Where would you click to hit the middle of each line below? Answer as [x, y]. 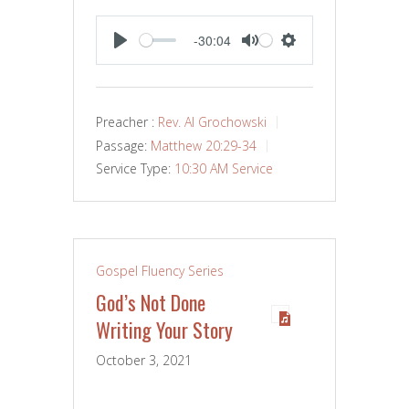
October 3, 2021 [144, 360]
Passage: [121, 145]
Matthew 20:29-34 [204, 145]
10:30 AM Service [224, 168]
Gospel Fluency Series [160, 271]
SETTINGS [326, 60]
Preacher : [125, 122]
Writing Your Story [164, 330]
